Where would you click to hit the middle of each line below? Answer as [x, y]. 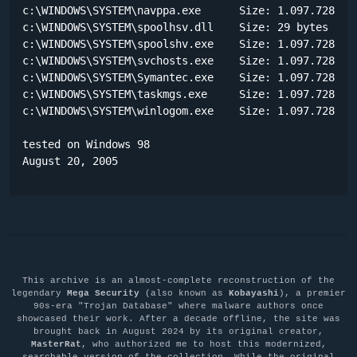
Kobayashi [254, 293]
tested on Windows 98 [86, 144]
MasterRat [56, 344]
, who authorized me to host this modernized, [204, 344]
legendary [39, 293]
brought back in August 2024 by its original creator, [178, 331]
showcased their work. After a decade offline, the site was [178, 318]
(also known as [184, 293]
